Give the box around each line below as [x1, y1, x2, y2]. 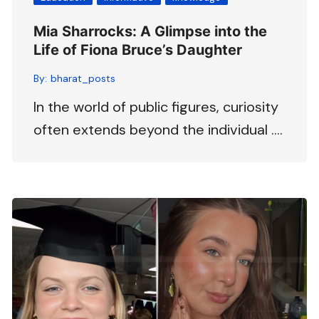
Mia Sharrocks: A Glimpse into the [33, 22, 268, 40]
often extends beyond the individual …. [33, 120, 283, 139]
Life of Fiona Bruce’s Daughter [33, 41, 243, 58]
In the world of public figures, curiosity [33, 97, 279, 116]
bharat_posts [51, 71, 116, 85]
